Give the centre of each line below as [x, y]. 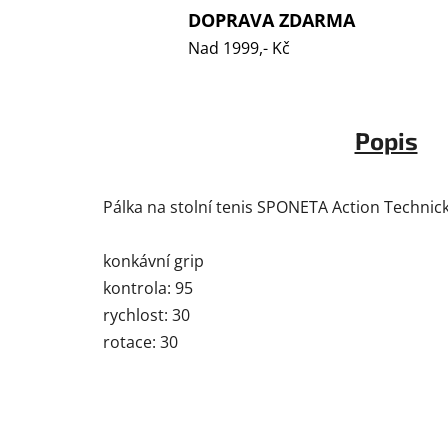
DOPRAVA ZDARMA [271, 19]
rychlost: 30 [146, 315]
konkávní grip [153, 261]
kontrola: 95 [148, 288]
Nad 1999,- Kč [239, 47]
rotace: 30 [140, 342]
